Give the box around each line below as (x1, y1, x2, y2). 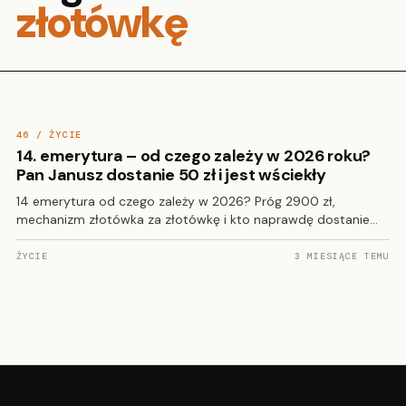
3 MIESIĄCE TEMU (294, 250, 390, 262)
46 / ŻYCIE (16, 129, 82, 140)
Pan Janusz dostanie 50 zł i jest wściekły (16, 164, 326, 186)
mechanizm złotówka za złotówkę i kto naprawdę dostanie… (16, 211, 378, 227)
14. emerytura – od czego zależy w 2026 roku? (16, 145, 372, 167)
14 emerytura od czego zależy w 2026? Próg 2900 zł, (16, 193, 335, 209)
